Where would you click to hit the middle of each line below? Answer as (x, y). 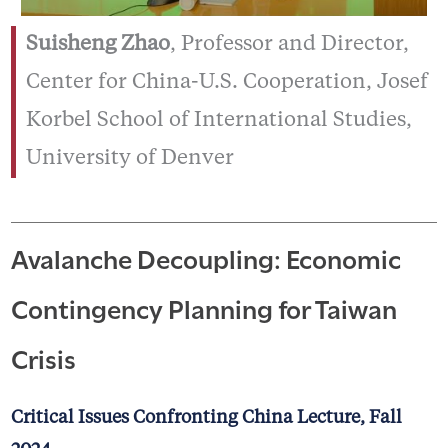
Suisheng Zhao (97, 45)
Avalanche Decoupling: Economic (205, 257)
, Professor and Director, (289, 45)
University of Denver (129, 159)
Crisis (43, 357)
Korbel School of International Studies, (218, 121)
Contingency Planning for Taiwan (203, 307)
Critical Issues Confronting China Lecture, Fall (206, 418)
